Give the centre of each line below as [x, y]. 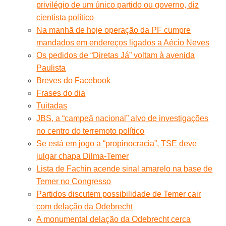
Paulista [51, 68]
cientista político [65, 17]
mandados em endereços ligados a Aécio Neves [123, 42]
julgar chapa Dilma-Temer [83, 156]
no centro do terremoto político [91, 131]
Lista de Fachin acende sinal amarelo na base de [125, 168]
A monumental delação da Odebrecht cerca [114, 219]
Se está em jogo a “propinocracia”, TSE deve [117, 143]
